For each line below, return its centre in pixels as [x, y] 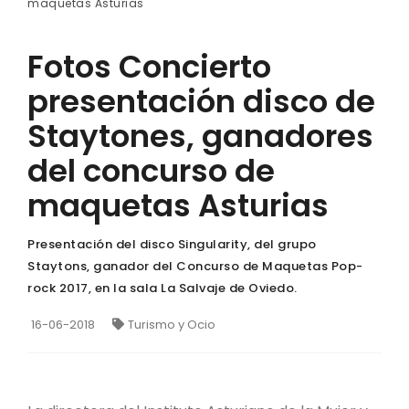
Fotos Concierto [149, 66]
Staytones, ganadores [200, 136]
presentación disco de [201, 101]
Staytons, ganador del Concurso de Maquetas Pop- [195, 266]
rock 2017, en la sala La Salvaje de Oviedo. [163, 288]
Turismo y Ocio [172, 324]
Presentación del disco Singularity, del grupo [172, 244]
